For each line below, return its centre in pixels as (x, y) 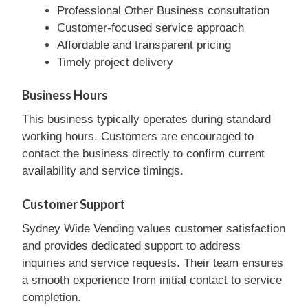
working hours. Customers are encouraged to (138, 136)
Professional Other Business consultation (163, 10)
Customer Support (74, 204)
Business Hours (65, 95)
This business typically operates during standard (146, 119)
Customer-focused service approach (151, 27)
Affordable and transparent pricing (144, 45)
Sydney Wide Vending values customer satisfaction (154, 228)
